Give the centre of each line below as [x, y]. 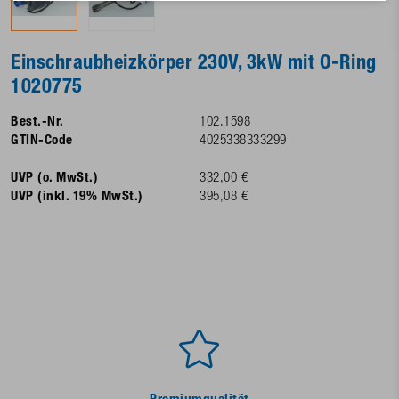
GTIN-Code [42, 141]
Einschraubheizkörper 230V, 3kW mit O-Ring [194, 65]
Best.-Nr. [37, 122]
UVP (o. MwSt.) [54, 178]
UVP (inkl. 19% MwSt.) [77, 197]
